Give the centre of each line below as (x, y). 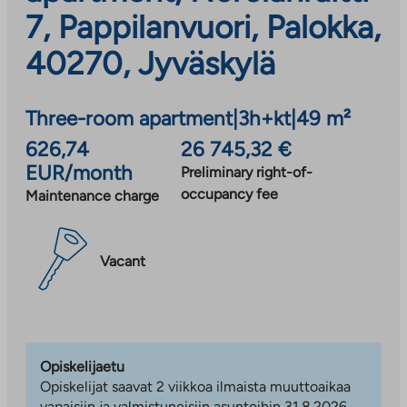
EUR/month (79, 173)
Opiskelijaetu (82, 366)
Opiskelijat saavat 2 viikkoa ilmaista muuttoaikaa (195, 386)
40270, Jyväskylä (150, 63)
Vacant (123, 262)
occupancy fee (229, 194)
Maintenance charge (92, 195)
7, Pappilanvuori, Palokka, (203, 27)
